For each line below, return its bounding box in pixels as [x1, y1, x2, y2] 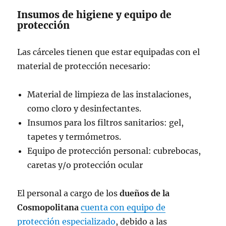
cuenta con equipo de [81, 202, 166, 212]
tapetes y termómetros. [27, 132, 122, 142]
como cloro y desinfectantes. [27, 103, 142, 114]
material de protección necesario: [17, 61, 151, 71]
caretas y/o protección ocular [27, 160, 143, 170]
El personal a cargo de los [17, 188, 120, 198]
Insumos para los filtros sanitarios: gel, [27, 118, 184, 128]
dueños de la [120, 188, 170, 198]
